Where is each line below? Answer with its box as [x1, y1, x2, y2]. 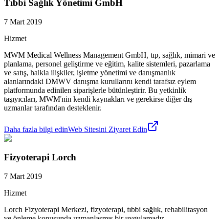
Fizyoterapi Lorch [4, 152, 76, 162]
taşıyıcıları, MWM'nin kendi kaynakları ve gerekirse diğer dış [4, 95, 192, 104]
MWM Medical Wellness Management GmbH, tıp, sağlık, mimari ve [4, 51, 215, 60]
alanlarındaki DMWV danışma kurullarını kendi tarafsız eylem [4, 77, 196, 86]
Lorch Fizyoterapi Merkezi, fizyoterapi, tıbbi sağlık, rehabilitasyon [4, 205, 208, 214]
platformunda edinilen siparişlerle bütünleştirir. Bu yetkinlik [4, 86, 186, 95]
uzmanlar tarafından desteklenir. [4, 104, 102, 112]
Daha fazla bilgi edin [4, 125, 68, 134]
